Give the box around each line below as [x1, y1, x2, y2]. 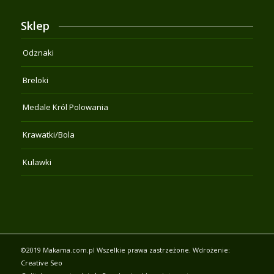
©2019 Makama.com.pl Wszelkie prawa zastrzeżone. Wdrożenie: [20, 245, 230, 255]
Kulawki [22, 157, 51, 168]
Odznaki [22, 46, 54, 58]
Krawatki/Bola [22, 129, 75, 141]
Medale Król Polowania [22, 102, 108, 113]
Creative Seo [20, 258, 62, 268]
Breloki [22, 74, 48, 86]
